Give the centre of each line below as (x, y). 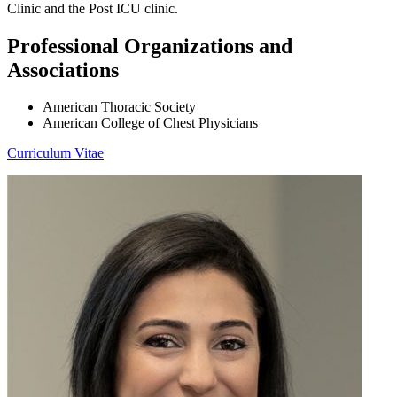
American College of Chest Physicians (150, 123)
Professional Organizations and (150, 46)
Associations (63, 70)
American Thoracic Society (119, 107)
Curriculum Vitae (55, 153)
